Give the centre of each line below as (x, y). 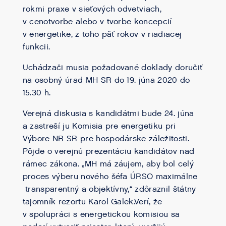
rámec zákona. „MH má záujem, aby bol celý (108, 164)
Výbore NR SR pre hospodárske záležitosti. (106, 139)
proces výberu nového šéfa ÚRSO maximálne (110, 177)
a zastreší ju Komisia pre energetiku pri (99, 126)
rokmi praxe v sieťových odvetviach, (92, 9)
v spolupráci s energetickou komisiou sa (101, 215)
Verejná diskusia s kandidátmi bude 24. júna (108, 114)
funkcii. (36, 47)
